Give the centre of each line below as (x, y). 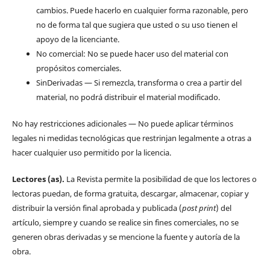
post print (199, 208)
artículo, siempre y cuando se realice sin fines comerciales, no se (125, 222)
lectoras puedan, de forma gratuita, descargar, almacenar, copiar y (130, 193)
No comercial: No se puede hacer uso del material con (132, 53)
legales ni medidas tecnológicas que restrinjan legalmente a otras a (131, 138)
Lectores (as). (38, 179)
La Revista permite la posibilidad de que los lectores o (160, 179)
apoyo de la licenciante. (77, 39)
